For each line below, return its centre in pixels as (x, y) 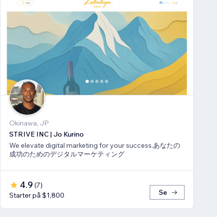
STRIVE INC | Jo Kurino (46, 134)
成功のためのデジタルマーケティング (67, 154)
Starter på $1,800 (37, 195)
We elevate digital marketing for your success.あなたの (95, 146)
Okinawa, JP (29, 123)
